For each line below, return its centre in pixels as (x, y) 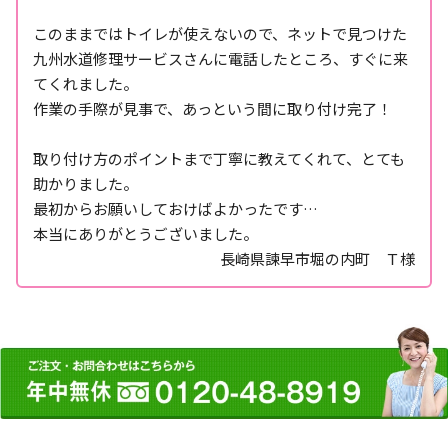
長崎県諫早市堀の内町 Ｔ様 (317, 258)
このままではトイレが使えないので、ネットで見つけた (220, 33)
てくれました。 (85, 83)
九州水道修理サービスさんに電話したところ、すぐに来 (220, 58)
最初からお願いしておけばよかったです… (175, 208)
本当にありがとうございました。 (145, 233)
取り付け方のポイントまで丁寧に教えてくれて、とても (219, 158)
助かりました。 (85, 183)
